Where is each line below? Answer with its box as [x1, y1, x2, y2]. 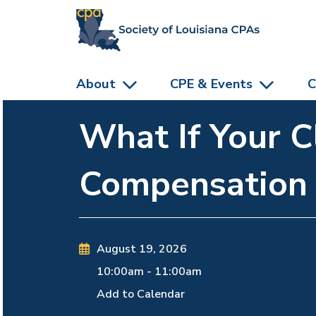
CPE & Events [170, 75, 253, 93]
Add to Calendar [97, 286, 186, 303]
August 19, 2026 [97, 241, 188, 257]
